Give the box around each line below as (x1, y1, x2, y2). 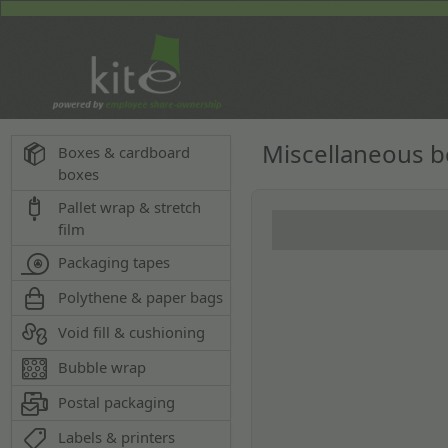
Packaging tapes (58, 252, 171, 272)
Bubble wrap (58, 357, 147, 377)
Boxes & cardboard (58, 142, 191, 162)
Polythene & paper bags (58, 287, 224, 307)
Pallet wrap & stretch (58, 197, 202, 217)
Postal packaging (58, 392, 176, 412)
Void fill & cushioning (58, 322, 206, 342)
